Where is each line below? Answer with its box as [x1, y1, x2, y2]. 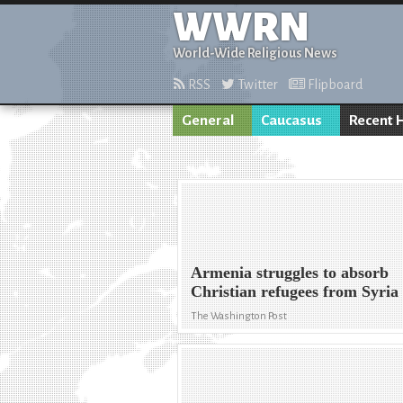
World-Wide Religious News [173, 46, 337, 60]
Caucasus [261, 112, 322, 129]
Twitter [235, 77, 278, 92]
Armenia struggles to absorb [191, 264, 390, 282]
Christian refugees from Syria [191, 282, 399, 301]
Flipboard [305, 77, 363, 92]
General [182, 112, 234, 129]
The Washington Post [191, 310, 288, 323]
